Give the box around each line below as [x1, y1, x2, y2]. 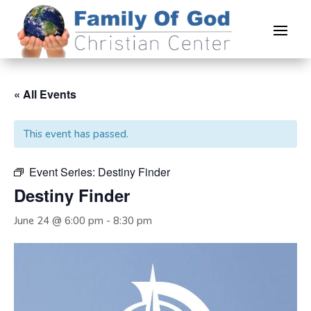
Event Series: [29, 163, 98, 180]
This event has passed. [24, 126, 128, 141]
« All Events [14, 85, 76, 102]
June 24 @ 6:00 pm [14, 213, 103, 228]
